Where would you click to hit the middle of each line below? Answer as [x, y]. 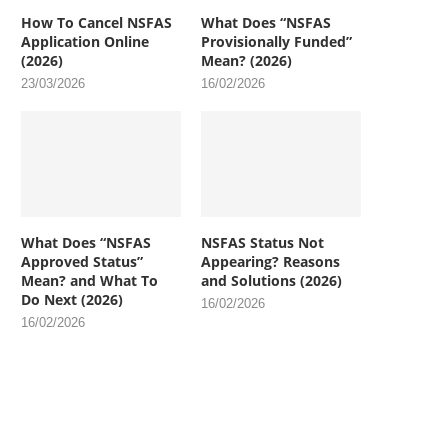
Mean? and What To [89, 281]
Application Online [85, 41]
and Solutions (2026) [272, 281]
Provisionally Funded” [277, 41]
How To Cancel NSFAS [96, 22]
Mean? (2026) [247, 60]
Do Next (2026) [72, 300]
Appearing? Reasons [271, 262]
